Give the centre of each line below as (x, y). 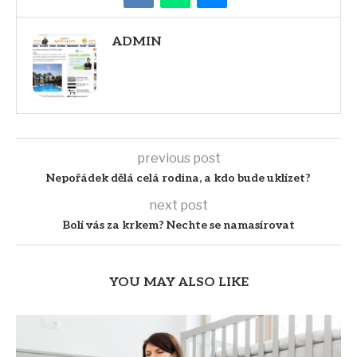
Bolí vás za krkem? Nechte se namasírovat (178, 226)
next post (178, 206)
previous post (178, 159)
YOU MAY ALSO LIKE (178, 283)
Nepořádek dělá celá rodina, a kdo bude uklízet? (178, 178)
